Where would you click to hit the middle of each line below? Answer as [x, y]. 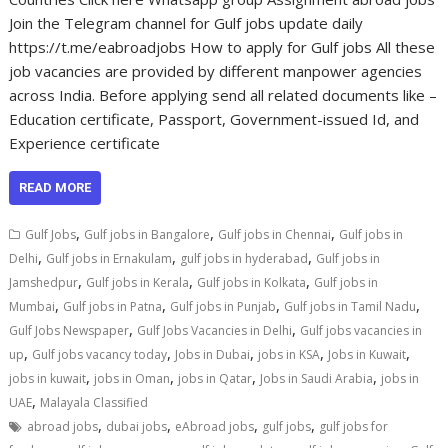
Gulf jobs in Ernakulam [109, 258]
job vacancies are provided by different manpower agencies [216, 71]
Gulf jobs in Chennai [275, 234]
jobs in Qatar [215, 378]
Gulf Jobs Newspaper [69, 330]
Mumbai [32, 306]
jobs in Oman [132, 378]
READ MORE [55, 187]
